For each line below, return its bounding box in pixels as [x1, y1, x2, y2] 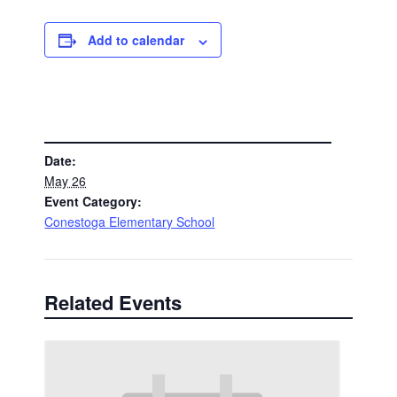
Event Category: [44, 191, 143, 210]
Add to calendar [88, 31, 185, 50]
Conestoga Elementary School [44, 212, 215, 230]
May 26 [44, 171, 87, 190]
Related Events [44, 288, 183, 317]
